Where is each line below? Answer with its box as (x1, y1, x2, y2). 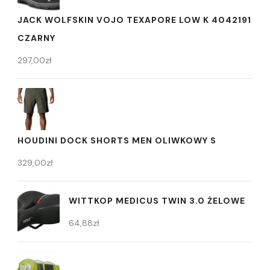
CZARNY (17, 32, 55, 43)
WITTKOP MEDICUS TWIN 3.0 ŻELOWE (69, 195, 245, 206)
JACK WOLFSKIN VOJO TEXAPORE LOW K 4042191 (17, 14, 251, 25)
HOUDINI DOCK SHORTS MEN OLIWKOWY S (17, 134, 216, 146)
